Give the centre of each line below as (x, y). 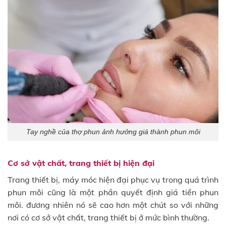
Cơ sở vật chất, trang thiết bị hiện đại (81, 163)
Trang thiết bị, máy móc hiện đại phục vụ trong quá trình (113, 179)
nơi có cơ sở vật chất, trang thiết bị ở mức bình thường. (108, 217)
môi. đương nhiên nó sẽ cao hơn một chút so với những (113, 205)
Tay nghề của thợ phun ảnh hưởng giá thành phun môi (113, 132)
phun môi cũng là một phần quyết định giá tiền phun (113, 192)
